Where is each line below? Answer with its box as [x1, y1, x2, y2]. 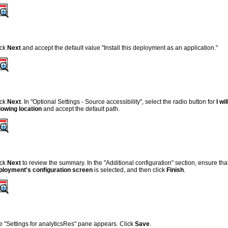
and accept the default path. [42, 105, 120, 112]
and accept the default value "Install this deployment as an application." [21, 44, 218, 51]
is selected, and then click [93, 166, 167, 174]
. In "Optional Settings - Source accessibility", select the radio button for [21, 98, 217, 105]
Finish [166, 166, 184, 174]
